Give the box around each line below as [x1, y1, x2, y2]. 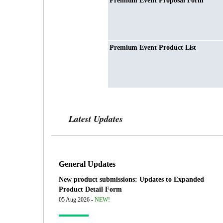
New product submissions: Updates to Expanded [59, 176, 204, 184]
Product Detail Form [59, 186, 122, 194]
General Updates [59, 159, 115, 169]
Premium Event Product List [109, 44, 197, 52]
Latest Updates [69, 112, 123, 125]
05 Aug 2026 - [59, 196, 95, 204]
